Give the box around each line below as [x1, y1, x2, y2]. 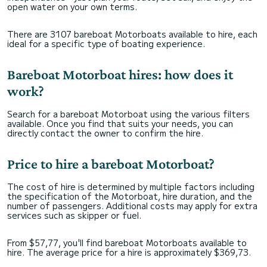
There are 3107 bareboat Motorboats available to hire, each [7, 28, 257, 40]
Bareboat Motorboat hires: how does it [7, 66, 233, 82]
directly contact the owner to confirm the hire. [7, 127, 203, 139]
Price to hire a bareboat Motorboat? [7, 156, 215, 172]
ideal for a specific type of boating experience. [7, 38, 205, 49]
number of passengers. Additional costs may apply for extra [7, 200, 257, 212]
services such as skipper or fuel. [7, 209, 141, 221]
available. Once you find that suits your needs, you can [7, 117, 233, 129]
